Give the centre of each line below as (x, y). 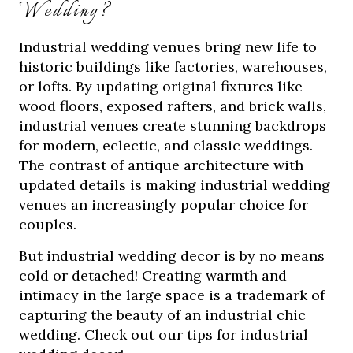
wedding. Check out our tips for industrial (164, 334)
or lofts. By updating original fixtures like (161, 86)
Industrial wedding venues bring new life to (168, 47)
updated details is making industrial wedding (175, 185)
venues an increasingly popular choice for (164, 204)
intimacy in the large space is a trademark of (172, 295)
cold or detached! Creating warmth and (153, 275)
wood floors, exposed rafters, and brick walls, (173, 106)
